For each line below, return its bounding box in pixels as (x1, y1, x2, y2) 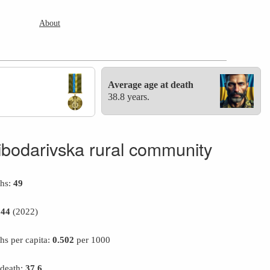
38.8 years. (108, 92, 150, 102)
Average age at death (108, 80, 194, 90)
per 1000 (74, 234, 111, 245)
